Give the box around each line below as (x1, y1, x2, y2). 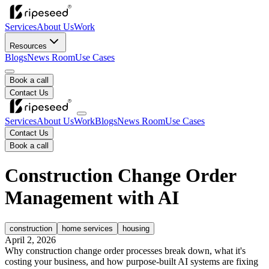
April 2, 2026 (5, 234, 56, 245)
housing (122, 223, 150, 233)
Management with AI (5, 187, 179, 209)
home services (62, 223, 113, 233)
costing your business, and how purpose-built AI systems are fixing (5, 256, 258, 267)
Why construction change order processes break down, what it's (5, 245, 246, 256)
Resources (10, 41, 47, 50)
